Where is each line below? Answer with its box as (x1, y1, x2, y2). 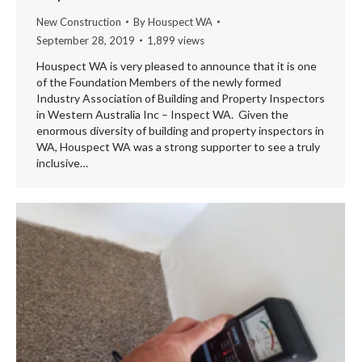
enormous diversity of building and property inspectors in (36, 123, 324, 137)
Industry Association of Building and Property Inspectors (36, 90, 325, 105)
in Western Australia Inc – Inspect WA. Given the (36, 107, 288, 121)
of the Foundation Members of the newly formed (36, 74, 281, 89)
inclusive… (36, 155, 88, 170)
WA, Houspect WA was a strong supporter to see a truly (36, 139, 320, 154)
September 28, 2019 (36, 33, 135, 47)
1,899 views (147, 33, 204, 47)
